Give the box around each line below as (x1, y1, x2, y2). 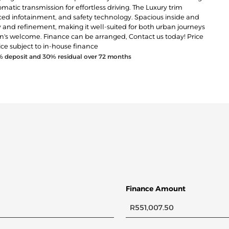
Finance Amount (125, 184, 186, 194)
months (106, 53, 131, 61)
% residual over (50, 53, 99, 61)
